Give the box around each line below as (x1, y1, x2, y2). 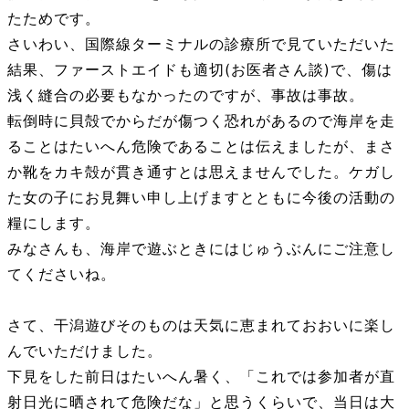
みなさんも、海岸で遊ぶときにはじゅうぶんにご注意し (7, 239, 395, 257)
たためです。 (7, 9, 100, 27)
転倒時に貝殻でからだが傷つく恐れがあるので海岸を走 (7, 111, 395, 130)
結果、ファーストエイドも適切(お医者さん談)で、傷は (7, 60, 393, 79)
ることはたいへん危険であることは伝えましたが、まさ (7, 137, 395, 155)
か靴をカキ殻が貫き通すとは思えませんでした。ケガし (7, 163, 395, 181)
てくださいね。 (7, 265, 116, 283)
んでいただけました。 (7, 341, 163, 360)
